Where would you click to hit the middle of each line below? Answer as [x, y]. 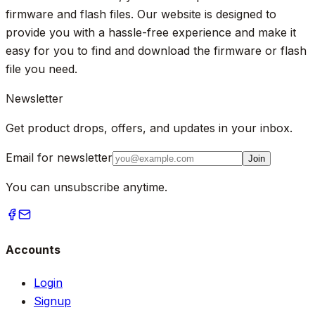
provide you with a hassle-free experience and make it [151, 32]
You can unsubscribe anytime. [86, 187]
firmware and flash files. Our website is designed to [141, 14]
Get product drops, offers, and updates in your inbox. [149, 128]
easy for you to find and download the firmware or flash [156, 50]
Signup [52, 301]
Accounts [33, 249]
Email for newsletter [59, 157]
